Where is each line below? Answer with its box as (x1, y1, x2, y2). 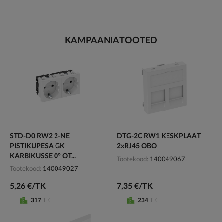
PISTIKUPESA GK (10, 142, 65, 150)
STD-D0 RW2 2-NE (10, 132, 70, 140)
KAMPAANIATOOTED (65, 36, 157, 45)
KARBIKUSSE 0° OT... (10, 152, 76, 160)
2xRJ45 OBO (117, 142, 157, 150)
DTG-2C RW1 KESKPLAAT (117, 132, 201, 140)
